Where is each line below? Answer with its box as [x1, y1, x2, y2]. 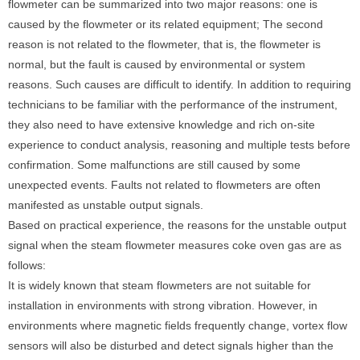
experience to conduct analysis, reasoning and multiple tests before [8, 138, 350, 151]
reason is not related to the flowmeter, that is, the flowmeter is [8, 38, 321, 51]
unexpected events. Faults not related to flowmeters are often [8, 178, 321, 191]
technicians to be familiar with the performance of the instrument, [8, 98, 337, 111]
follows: [8, 259, 46, 272]
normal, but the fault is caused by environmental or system [8, 58, 305, 71]
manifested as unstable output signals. [8, 198, 203, 211]
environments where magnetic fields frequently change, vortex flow [8, 319, 347, 332]
